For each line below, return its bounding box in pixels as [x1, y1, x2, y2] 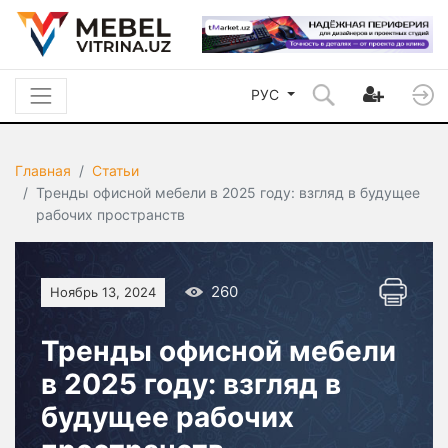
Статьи [92, 162, 139, 180]
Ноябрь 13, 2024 [50, 284, 156, 301]
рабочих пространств [36, 206, 185, 224]
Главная [15, 162, 71, 180]
